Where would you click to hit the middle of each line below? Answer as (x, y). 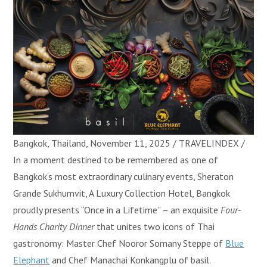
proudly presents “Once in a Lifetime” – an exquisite (117, 210)
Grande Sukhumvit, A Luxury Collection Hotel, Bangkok (122, 193)
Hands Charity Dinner (54, 227)
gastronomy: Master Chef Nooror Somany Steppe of (119, 243)
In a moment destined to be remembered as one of (116, 160)
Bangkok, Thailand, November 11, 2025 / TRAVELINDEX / (129, 143)
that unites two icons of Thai (155, 227)
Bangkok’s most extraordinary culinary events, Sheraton (124, 177)
